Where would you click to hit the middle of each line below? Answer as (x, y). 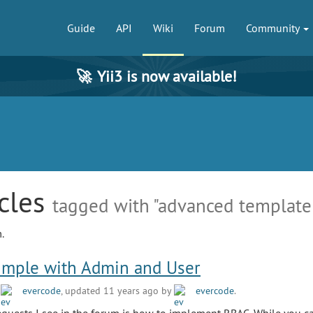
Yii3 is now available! (167, 76)
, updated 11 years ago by (117, 290)
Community (274, 28)
